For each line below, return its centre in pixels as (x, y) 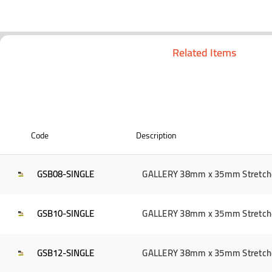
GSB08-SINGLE (66, 174)
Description (157, 135)
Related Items (204, 53)
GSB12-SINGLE (66, 253)
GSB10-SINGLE (66, 214)
